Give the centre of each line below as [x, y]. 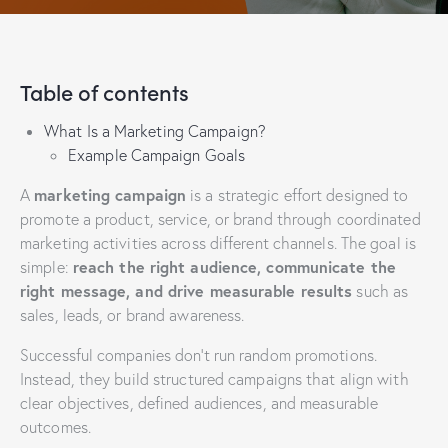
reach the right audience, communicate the [234, 266]
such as [380, 290]
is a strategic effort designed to [297, 194]
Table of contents [104, 91]
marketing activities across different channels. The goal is [218, 242]
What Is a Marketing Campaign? [155, 130]
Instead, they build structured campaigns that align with [214, 378]
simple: [46, 266]
